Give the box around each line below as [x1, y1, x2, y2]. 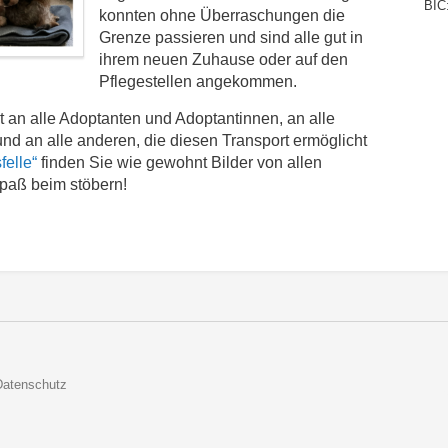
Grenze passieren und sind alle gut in [99, 29, 363, 46]
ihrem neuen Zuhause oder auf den [99, 51, 348, 68]
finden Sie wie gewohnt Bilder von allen [37, 154, 322, 171]
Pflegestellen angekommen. [99, 73, 297, 90]
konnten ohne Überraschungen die [99, 7, 345, 24]
